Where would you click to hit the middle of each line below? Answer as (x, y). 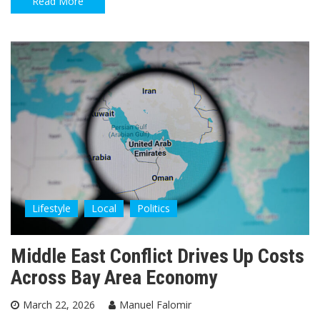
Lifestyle (51, 208)
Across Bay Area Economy (114, 277)
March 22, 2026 (59, 304)
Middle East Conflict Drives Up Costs (157, 256)
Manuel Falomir (155, 304)
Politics (154, 208)
